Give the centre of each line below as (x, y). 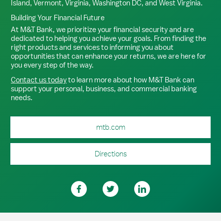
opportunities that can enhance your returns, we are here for (109, 56)
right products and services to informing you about (92, 47)
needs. (22, 97)
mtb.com (110, 127)
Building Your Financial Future (58, 18)
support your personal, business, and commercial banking (104, 89)
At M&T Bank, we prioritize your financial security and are (102, 29)
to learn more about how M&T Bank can (130, 80)
